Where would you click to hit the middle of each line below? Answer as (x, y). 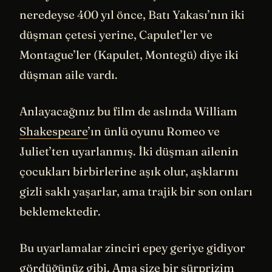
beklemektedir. (60, 211)
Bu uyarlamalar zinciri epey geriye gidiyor (132, 247)
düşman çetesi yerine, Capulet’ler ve (116, 35)
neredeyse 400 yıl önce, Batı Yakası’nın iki (132, 15)
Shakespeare (54, 131)
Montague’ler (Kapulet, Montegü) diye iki (129, 55)
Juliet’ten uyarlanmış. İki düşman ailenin (129, 151)
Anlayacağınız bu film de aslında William (128, 111)
